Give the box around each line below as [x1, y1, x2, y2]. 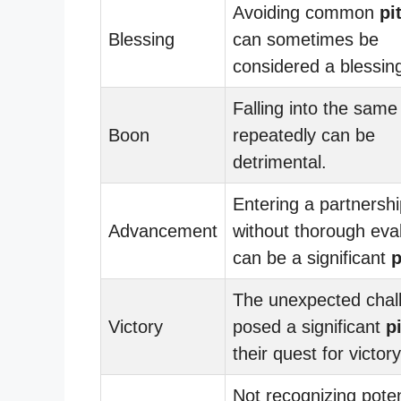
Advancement [108, 220, 218, 241]
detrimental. [233, 151, 327, 172]
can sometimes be [233, 29, 379, 49]
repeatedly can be [233, 124, 375, 145]
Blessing [108, 29, 175, 49]
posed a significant [233, 316, 386, 337]
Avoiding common [233, 2, 380, 22]
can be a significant [233, 247, 391, 268]
